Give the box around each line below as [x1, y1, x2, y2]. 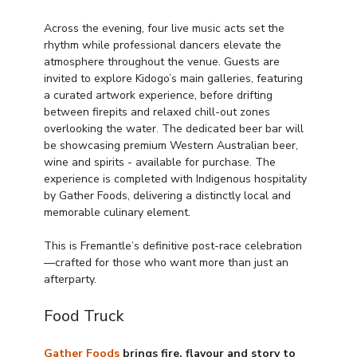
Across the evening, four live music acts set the [44, 20, 288, 36]
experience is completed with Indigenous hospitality [44, 171, 311, 186]
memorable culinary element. [44, 204, 191, 220]
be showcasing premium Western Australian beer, [44, 137, 302, 153]
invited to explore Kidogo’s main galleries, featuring [44, 70, 307, 86]
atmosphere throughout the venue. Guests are [44, 53, 284, 69]
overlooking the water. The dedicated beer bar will [44, 120, 308, 136]
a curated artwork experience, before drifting [44, 87, 277, 103]
